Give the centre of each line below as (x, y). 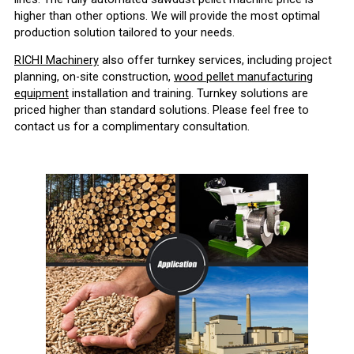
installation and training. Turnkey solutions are (188, 94)
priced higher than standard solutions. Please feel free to (162, 110)
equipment (41, 94)
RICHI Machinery (56, 60)
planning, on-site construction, (94, 77)
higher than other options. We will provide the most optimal (167, 15)
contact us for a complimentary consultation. (132, 127)
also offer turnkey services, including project (215, 60)
